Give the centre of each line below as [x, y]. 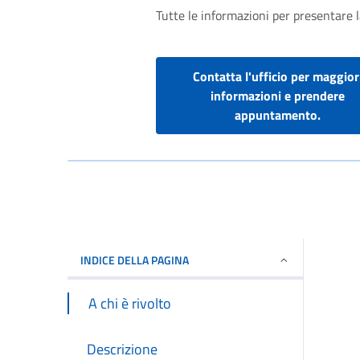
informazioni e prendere [277, 96]
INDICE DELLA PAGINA [135, 260]
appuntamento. [277, 115]
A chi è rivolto [130, 303]
